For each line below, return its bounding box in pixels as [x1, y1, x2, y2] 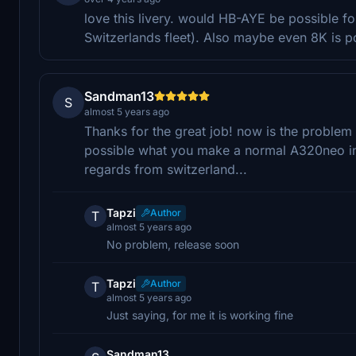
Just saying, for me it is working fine [106, 308, 293, 322]
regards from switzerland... [84, 161, 247, 177]
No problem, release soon [106, 237, 239, 251]
